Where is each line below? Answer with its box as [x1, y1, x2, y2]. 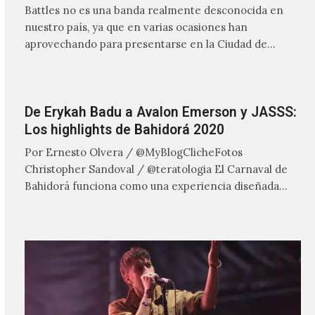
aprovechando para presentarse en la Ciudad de [24, 37, 267, 51]
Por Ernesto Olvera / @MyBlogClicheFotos [24, 145, 243, 159]
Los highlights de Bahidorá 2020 [24, 122, 224, 139]
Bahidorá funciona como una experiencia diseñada [24, 179, 279, 193]
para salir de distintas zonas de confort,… [24, 195, 232, 210]
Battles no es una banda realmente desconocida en [24, 3, 283, 17]
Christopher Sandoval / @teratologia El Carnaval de [24, 162, 288, 176]
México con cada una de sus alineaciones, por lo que [24, 53, 285, 67]
